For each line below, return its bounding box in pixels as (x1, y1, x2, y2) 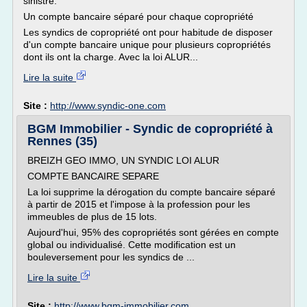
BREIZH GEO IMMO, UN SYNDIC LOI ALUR (27, 155, 219, 166)
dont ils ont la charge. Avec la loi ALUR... (23, 51, 198, 62)
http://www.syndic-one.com (50, 100, 166, 111)
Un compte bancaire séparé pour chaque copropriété (23, 11, 254, 22)
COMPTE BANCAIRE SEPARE (27, 171, 159, 182)
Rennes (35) (27, 134, 97, 148)
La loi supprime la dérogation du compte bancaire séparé (27, 186, 275, 197)
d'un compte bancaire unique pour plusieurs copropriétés (23, 39, 271, 50)
